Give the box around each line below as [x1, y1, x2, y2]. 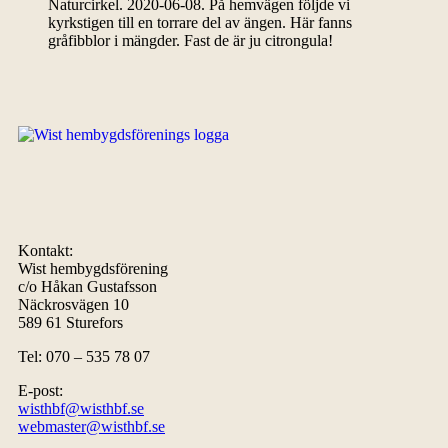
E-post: [18, 382, 63, 399]
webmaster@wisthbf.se [18, 418, 165, 435]
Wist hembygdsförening [18, 260, 168, 277]
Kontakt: [18, 242, 73, 259]
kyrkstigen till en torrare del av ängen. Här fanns [48, 14, 352, 31]
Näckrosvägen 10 [18, 296, 129, 313]
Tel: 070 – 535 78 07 [18, 348, 150, 365]
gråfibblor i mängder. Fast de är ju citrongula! [48, 32, 333, 49]
